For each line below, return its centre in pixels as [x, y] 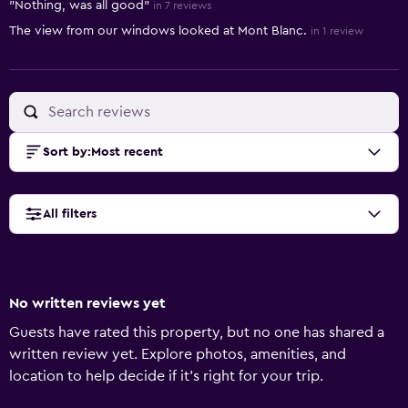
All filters [70, 214]
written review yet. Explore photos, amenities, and [178, 354]
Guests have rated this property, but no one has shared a [197, 332]
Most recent [127, 152]
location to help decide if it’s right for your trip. [166, 376]
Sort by [65, 152]
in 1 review [337, 31]
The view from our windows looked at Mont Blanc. [158, 31]
